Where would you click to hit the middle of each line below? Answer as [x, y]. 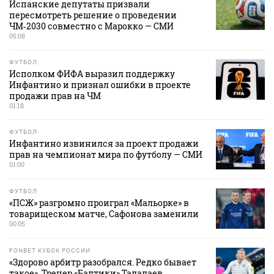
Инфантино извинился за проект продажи [104, 144]
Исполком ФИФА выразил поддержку [92, 74]
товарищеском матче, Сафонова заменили [104, 214]
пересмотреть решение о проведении [93, 15]
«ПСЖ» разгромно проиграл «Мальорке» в [99, 203]
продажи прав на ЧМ [55, 96]
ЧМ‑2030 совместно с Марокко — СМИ [91, 26]
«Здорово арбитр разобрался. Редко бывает [103, 262]
